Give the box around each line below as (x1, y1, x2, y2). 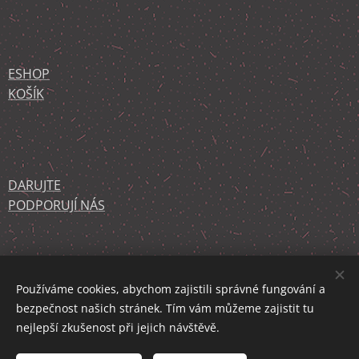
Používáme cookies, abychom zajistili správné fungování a (16, 281, 325, 296)
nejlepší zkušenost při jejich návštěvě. (16, 320, 220, 335)
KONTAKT (8, 255, 66, 272)
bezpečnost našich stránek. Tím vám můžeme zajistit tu (16, 301, 314, 316)
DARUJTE (8, 176, 61, 194)
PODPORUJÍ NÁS (8, 196, 105, 214)
